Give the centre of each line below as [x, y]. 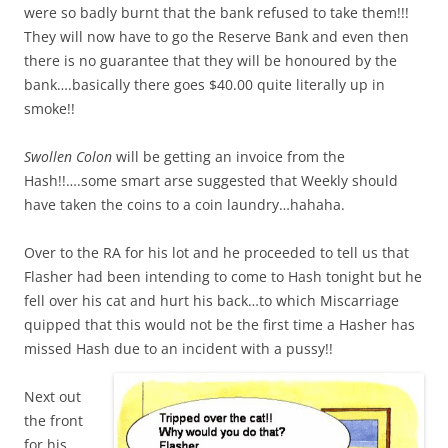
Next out [52, 397]
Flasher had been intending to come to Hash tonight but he [223, 277]
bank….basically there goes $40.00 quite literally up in [204, 85]
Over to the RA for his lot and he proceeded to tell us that [216, 253]
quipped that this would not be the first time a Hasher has [219, 325]
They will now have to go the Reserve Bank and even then [216, 37]
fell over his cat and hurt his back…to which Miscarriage [211, 301]
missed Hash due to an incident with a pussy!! [178, 349]
